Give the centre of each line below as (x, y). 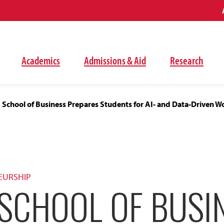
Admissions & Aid (115, 60)
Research (187, 60)
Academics (41, 60)
